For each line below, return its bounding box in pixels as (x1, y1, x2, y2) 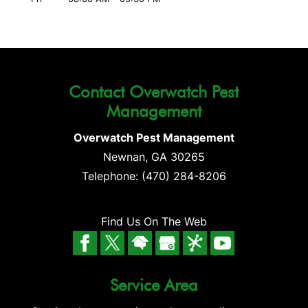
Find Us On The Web (100, 214, 207, 228)
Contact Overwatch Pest (69, 81, 239, 102)
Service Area (109, 274, 198, 295)
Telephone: (81, 168, 142, 183)
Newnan (102, 149, 145, 164)
